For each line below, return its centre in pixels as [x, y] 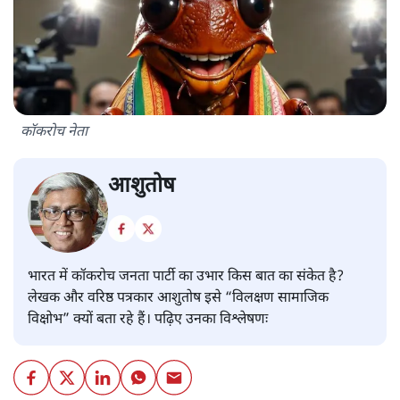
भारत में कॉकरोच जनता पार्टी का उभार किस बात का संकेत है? [186, 277]
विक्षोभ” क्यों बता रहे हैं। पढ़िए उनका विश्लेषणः [148, 320]
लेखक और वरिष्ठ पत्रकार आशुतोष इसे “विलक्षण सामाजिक [178, 298]
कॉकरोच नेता [54, 132]
